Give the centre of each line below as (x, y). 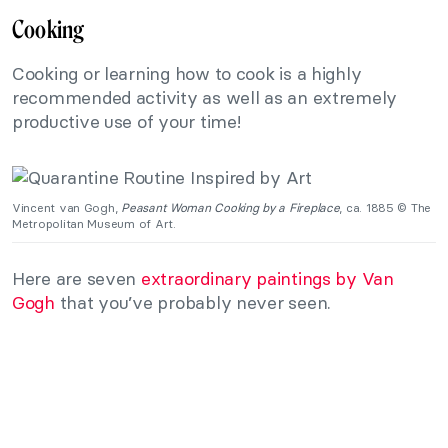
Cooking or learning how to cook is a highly (187, 74)
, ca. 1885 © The (385, 207)
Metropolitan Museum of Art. (94, 223)
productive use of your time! (126, 122)
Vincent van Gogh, (67, 207)
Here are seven (76, 278)
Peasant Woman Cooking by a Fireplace (230, 207)
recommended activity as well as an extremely (205, 98)
